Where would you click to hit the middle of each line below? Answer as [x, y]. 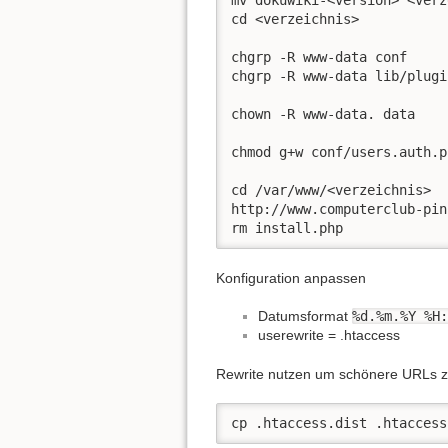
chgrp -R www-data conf [319, 57]
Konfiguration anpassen [291, 277]
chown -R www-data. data [323, 114]
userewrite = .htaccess [329, 335]
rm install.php [287, 228]
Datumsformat [305, 316]
